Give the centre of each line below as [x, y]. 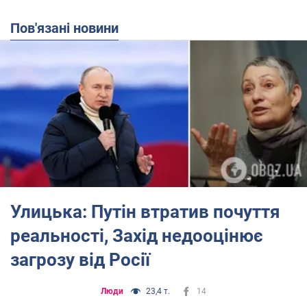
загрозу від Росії [80, 259]
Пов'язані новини [69, 28]
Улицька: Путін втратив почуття [145, 211]
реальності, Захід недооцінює [137, 235]
